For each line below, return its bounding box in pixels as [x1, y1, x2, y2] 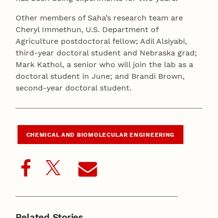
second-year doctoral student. [16, 83, 131, 93]
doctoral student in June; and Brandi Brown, [16, 72, 184, 81]
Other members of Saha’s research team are [16, 13, 183, 23]
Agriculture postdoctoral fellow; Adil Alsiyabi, [16, 36, 187, 46]
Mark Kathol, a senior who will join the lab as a [16, 60, 193, 70]
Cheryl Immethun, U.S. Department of [16, 25, 158, 35]
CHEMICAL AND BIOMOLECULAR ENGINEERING [26, 131, 175, 139]
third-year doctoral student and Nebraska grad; [16, 48, 197, 58]
